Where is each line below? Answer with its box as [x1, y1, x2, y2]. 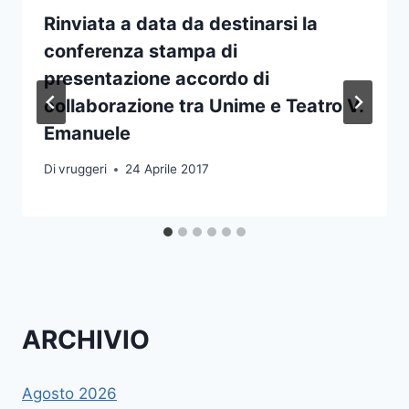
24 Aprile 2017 [125, 162, 210, 177]
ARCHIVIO [22, 323, 150, 355]
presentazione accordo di [44, 68, 269, 90]
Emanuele [44, 122, 131, 145]
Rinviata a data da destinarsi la [44, 13, 318, 36]
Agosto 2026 [22, 384, 117, 404]
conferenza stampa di [44, 40, 237, 63]
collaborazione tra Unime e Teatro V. [44, 95, 363, 118]
